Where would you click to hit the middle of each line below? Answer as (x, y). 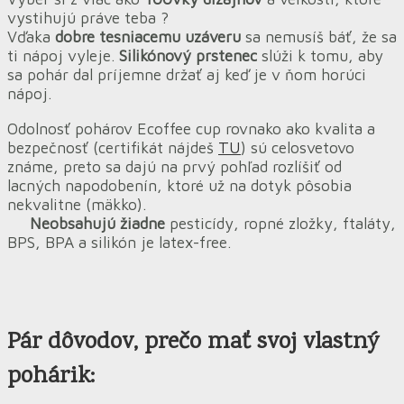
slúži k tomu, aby (322, 56)
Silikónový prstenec (190, 56)
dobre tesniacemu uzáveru (148, 37)
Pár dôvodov (70, 342)
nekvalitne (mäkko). (77, 204)
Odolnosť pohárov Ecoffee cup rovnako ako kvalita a (191, 128)
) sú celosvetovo (298, 147)
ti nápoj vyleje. (63, 56)
